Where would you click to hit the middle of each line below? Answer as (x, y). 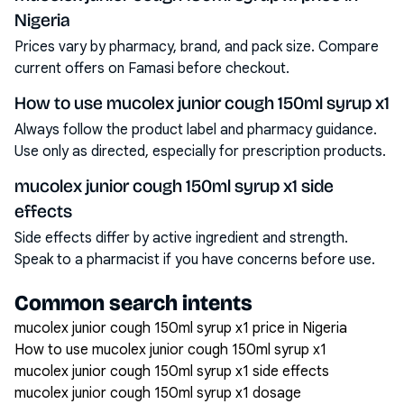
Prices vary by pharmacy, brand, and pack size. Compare (197, 47)
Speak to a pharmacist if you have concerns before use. (195, 260)
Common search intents (133, 303)
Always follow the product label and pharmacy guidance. (196, 130)
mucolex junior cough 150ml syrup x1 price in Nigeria (181, 328)
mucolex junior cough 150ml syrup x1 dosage (158, 393)
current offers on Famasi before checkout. (152, 69)
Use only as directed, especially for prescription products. (200, 151)
